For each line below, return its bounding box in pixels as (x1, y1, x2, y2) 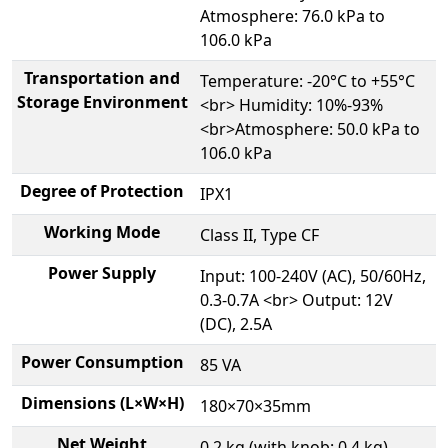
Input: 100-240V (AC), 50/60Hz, (200, 265, 426, 288)
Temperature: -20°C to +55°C (200, 70, 415, 93)
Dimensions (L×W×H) (20, 392, 184, 415)
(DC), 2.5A (200, 313, 272, 336)
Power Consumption (20, 351, 184, 374)
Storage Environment (16, 91, 188, 114)
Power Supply (48, 262, 156, 285)
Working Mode (44, 221, 160, 244)
